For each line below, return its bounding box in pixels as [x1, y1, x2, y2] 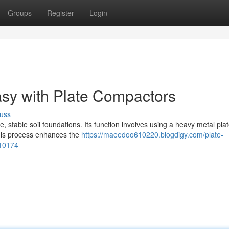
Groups [8, 8, 32, 18]
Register [47, 8, 74, 18]
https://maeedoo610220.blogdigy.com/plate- [81, 129, 223, 140]
